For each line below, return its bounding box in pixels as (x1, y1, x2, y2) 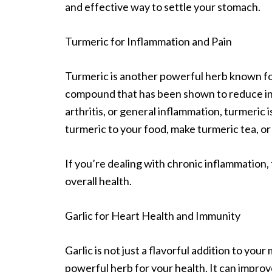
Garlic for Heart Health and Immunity (65, 208, 240, 222)
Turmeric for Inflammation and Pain (65, 34, 232, 48)
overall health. (65, 174, 132, 188)
